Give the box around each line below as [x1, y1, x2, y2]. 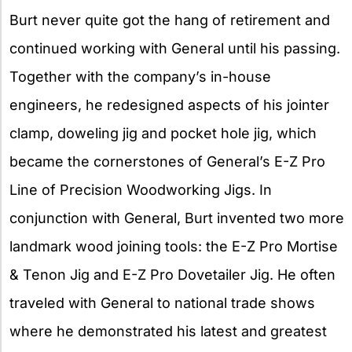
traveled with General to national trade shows [9, 294, 315, 311]
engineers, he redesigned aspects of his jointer [9, 96, 329, 113]
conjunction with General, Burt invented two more [9, 209, 344, 226]
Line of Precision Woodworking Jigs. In [9, 181, 272, 198]
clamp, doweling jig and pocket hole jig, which [9, 124, 317, 141]
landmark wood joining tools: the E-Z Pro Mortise [9, 237, 338, 255]
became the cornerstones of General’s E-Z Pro [9, 152, 325, 170]
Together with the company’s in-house [9, 68, 271, 85]
